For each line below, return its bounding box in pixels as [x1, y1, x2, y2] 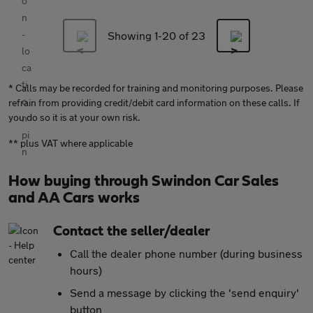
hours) [70, 263, 102, 277]
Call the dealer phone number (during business [70, 247, 303, 260]
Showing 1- [108, 29, 162, 42]
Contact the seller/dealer [53, 224, 210, 238]
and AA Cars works [8, 190, 140, 205]
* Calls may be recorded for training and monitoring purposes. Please [8, 82, 303, 94]
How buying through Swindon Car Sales [8, 173, 279, 189]
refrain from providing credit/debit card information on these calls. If [8, 96, 300, 108]
